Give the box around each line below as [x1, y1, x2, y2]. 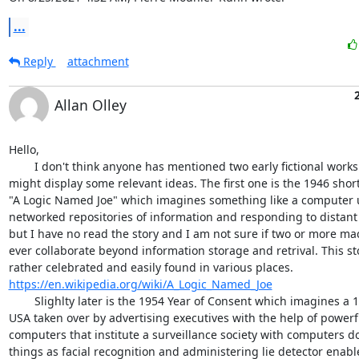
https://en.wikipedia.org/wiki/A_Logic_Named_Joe [8, 276, 272, 292]
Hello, [8, 142, 39, 157]
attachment [67, 54, 129, 69]
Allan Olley [54, 95, 127, 115]
